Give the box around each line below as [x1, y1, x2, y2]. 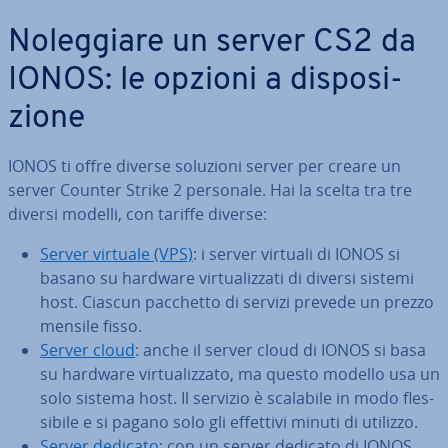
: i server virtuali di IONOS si [193, 243, 400, 265]
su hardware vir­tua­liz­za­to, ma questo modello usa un [40, 363, 440, 385]
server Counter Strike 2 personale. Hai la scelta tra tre [8, 179, 412, 201]
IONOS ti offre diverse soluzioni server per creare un [8, 155, 401, 177]
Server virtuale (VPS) [40, 243, 193, 265]
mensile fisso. [40, 315, 142, 337]
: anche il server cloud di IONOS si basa [135, 339, 426, 361]
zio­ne [8, 103, 85, 135]
